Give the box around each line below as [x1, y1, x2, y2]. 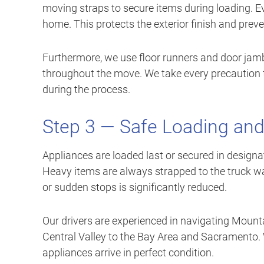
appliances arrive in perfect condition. [42, 246, 214, 259]
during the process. [42, 83, 130, 96]
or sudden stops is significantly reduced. [42, 181, 227, 194]
